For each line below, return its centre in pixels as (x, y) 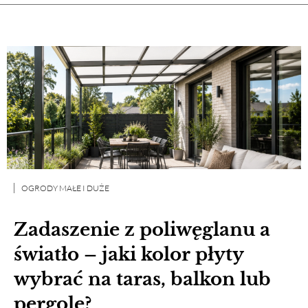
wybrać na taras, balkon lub (142, 279)
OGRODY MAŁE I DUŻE (65, 188)
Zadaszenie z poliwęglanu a (142, 229)
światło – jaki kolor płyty (129, 254)
